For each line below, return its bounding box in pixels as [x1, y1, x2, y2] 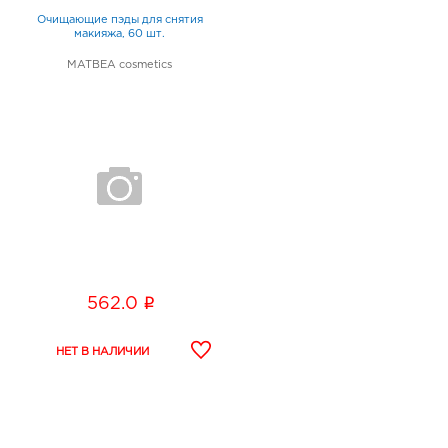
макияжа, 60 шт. [74, 29, 165, 40]
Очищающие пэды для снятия [36, 15, 203, 26]
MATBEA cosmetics [67, 60, 172, 71]
